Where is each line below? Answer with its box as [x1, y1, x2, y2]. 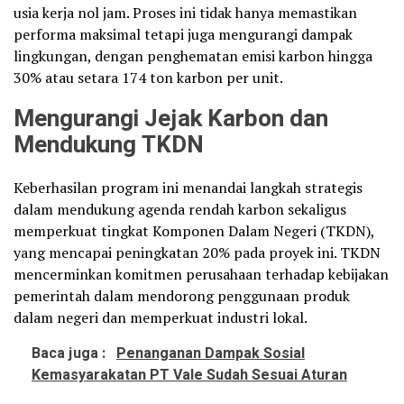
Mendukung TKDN [14, 128, 204, 162]
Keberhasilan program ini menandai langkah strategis [14, 178, 363, 197]
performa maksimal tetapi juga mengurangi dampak [14, 24, 353, 44]
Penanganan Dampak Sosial [116, 343, 305, 364]
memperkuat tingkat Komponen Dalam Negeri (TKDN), [14, 221, 374, 241]
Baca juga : [32, 343, 109, 364]
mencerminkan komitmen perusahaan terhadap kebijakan [14, 264, 389, 284]
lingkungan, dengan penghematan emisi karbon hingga [14, 46, 372, 66]
